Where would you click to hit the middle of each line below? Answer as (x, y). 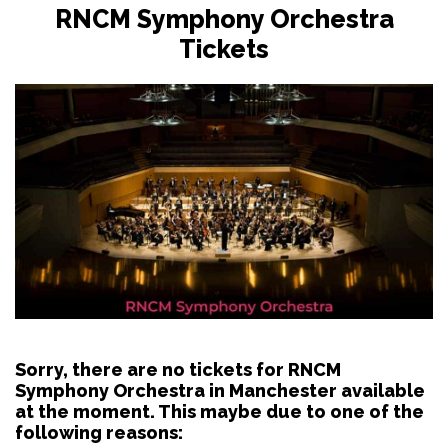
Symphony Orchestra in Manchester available (220, 390)
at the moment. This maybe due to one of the (219, 411)
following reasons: (99, 432)
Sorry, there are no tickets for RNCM (178, 369)
